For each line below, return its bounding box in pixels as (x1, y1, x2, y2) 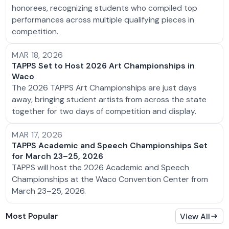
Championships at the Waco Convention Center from (12, 174, 209, 185)
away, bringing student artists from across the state (12, 94, 207, 105)
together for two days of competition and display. (12, 106, 197, 117)
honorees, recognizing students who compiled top (12, 2, 198, 13)
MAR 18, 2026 (12, 50, 63, 61)
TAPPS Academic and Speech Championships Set (12, 140, 208, 151)
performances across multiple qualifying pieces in (12, 14, 195, 25)
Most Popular (6, 211, 59, 222)
